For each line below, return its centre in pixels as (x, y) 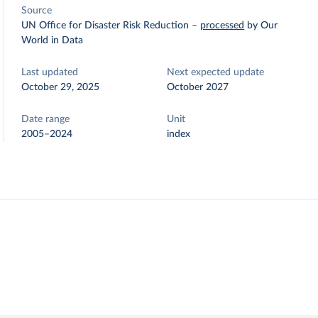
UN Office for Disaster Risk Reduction (105, 26)
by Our (263, 26)
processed (223, 26)
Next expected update (216, 72)
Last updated (50, 72)
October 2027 (198, 87)
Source (37, 11)
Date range (46, 119)
